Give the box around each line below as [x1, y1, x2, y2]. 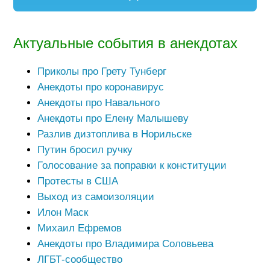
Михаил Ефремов [37, 222, 122, 234]
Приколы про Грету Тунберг [37, 65, 166, 77]
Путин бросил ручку [37, 143, 133, 155]
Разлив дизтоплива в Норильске [37, 128, 192, 140]
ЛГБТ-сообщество [37, 253, 122, 265]
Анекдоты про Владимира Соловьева [37, 237, 213, 250]
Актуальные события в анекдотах [13, 35, 237, 51]
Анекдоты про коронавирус [37, 81, 164, 93]
